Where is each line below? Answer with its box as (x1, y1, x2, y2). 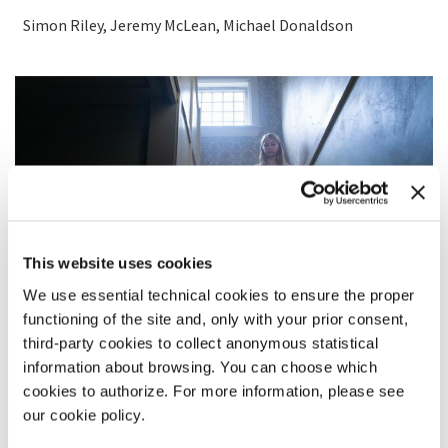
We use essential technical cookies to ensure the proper (23, 286, 415, 303)
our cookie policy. (23, 406, 145, 423)
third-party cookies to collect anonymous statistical (23, 334, 378, 351)
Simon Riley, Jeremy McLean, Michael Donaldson (23, 15, 353, 35)
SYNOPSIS (15, 398, 84, 419)
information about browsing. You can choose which (23, 358, 377, 375)
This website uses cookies (23, 254, 213, 272)
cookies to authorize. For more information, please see (23, 382, 404, 399)
